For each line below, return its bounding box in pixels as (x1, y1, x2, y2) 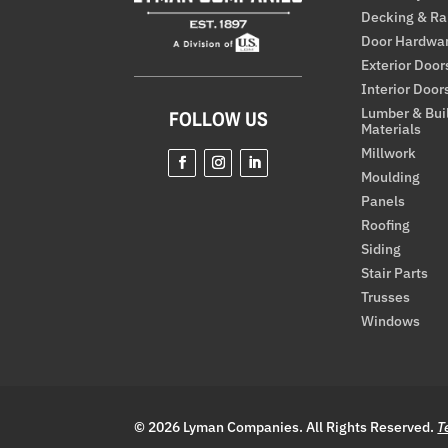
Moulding (361, 168, 421, 187)
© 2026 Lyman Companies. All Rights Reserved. (134, 418, 435, 437)
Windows (361, 312, 421, 331)
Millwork (361, 144, 417, 163)
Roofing (361, 216, 411, 235)
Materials (361, 120, 422, 139)
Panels (361, 192, 406, 211)
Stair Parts (361, 264, 429, 283)
